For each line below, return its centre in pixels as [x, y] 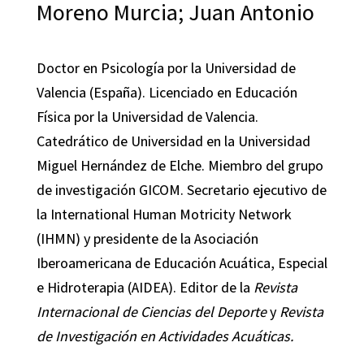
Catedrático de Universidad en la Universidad [173, 141]
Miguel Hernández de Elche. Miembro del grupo [180, 165]
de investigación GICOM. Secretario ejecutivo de [181, 190]
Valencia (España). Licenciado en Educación [167, 92]
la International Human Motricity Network [164, 214]
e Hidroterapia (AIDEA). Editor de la [145, 287]
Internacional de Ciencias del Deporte [151, 312]
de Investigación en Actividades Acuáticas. [165, 336]
